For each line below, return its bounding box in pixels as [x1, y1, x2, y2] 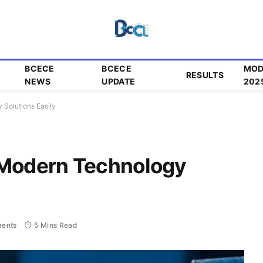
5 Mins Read [34, 221, 78, 230]
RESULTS [186, 70, 224, 80]
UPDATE [102, 76, 136, 86]
